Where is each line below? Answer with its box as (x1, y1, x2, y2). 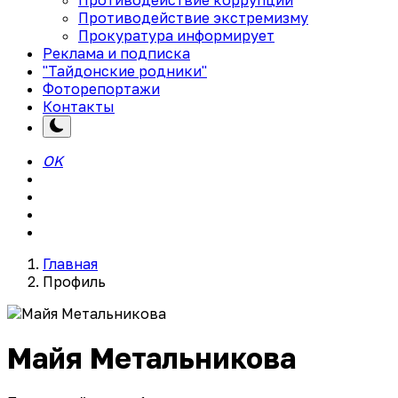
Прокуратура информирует (78, 26, 275, 44)
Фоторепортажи (43, 79, 160, 98)
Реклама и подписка (43, 44, 190, 62)
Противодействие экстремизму (78, 8, 308, 27)
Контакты (43, 97, 115, 115)
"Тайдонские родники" (43, 61, 207, 80)
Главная (43, 254, 98, 273)
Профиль (43, 272, 106, 291)
